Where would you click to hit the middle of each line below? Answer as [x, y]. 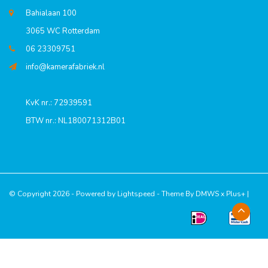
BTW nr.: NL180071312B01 [76, 121]
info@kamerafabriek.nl [65, 67]
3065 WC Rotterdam [63, 31]
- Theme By [175, 194]
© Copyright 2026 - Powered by [63, 194]
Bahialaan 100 [51, 13]
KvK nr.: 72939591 [59, 103]
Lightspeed [136, 194]
